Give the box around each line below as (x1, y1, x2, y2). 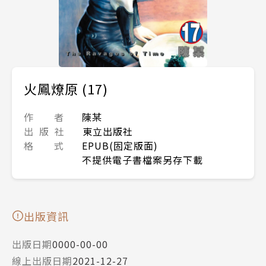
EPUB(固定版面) (82, 138, 158, 153)
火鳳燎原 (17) (24, 78, 108, 98)
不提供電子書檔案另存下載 (82, 152, 203, 167)
